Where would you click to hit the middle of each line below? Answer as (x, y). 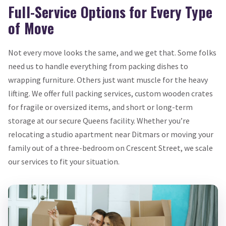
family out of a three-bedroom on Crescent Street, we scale (110, 148)
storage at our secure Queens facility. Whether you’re (99, 121)
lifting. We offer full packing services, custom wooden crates (110, 94)
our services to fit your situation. (64, 162)
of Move (31, 28)
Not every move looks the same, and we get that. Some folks (112, 53)
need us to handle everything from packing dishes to (98, 66)
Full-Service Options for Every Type (110, 12)
